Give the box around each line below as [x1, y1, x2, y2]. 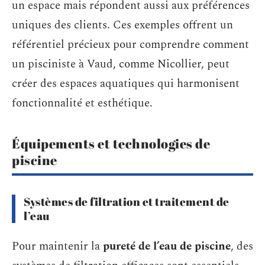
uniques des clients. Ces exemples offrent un [12, 17, 233, 34]
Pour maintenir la [12, 237, 103, 255]
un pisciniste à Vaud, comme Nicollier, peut [12, 56, 230, 73]
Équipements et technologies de [12, 135, 210, 152]
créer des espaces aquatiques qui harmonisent [12, 75, 240, 92]
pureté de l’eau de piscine [103, 237, 231, 255]
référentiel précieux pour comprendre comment [12, 36, 249, 53]
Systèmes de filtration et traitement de [24, 194, 230, 209]
